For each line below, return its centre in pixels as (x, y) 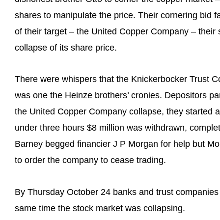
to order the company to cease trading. (90, 160)
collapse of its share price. (66, 47)
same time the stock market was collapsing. (100, 208)
